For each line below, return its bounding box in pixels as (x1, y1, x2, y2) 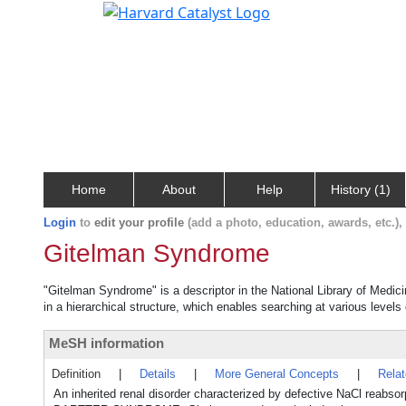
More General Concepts (215, 367, 339, 381)
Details (140, 367, 176, 381)
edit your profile (94, 216, 184, 229)
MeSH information (49, 335, 164, 351)
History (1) (330, 182, 391, 197)
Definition (52, 367, 101, 381)
